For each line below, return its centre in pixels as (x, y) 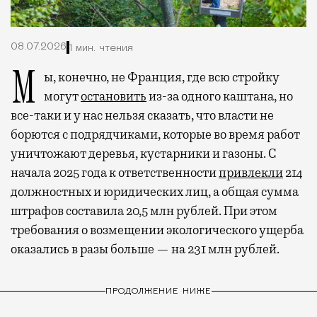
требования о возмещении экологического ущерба (157, 230)
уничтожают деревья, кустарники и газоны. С (144, 154)
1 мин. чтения (101, 48)
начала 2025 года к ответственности (115, 173)
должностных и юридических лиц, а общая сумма (155, 192)
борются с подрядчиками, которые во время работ (155, 135)
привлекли (251, 173)
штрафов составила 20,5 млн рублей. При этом (144, 211)
